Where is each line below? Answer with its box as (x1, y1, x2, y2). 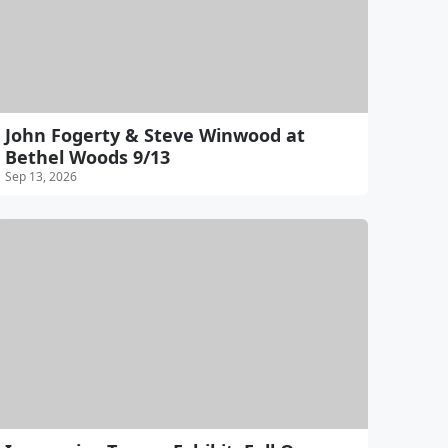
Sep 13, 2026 (4, 168, 77, 186)
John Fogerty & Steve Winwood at (4, 123, 305, 148)
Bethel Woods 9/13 (4, 145, 170, 170)
